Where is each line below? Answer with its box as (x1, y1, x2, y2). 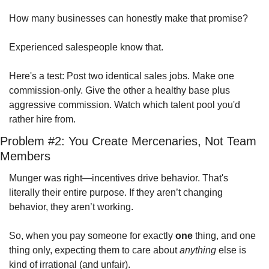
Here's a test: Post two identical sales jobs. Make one (9, 71, 234, 81)
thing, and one (193, 231, 256, 241)
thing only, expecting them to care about (9, 245, 180, 255)
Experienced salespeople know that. (9, 42, 163, 52)
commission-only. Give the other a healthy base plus (9, 85, 230, 95)
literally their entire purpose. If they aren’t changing (9, 187, 223, 198)
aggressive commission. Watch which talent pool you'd (9, 100, 240, 110)
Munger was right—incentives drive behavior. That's (9, 173, 228, 183)
